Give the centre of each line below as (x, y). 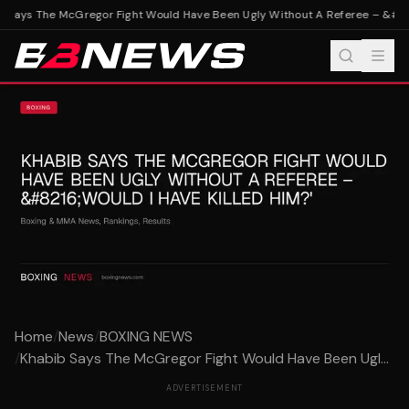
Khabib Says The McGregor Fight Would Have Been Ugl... (204, 359)
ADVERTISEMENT (204, 388)
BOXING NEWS (146, 337)
